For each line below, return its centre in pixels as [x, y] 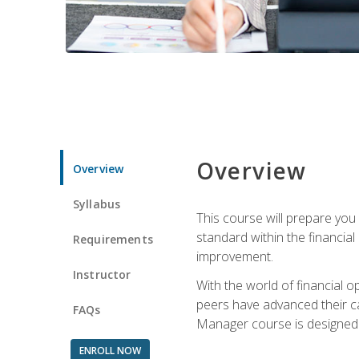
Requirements [113, 239]
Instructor [102, 274]
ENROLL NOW [110, 350]
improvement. [234, 256]
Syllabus [97, 204]
